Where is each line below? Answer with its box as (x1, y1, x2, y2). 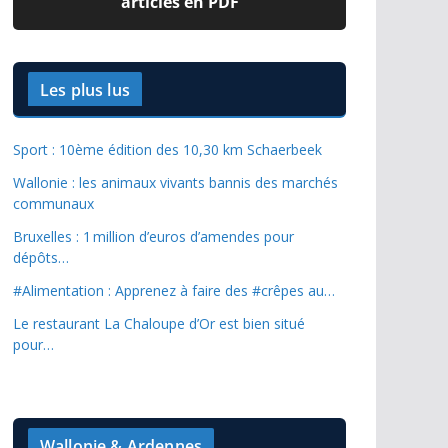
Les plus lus (40, 79, 130, 101)
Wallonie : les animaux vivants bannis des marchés (13, 173, 338, 192)
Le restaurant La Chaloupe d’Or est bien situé (13, 314, 305, 333)
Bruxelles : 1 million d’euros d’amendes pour (13, 227, 294, 246)
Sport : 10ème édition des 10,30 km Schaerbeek (13, 140, 322, 159)
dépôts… (13, 248, 69, 267)
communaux (13, 194, 94, 213)
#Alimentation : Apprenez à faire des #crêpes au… (13, 281, 335, 300)
